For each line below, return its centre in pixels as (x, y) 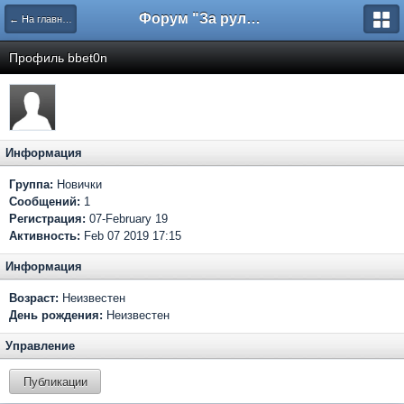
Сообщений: (46, 202)
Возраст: (34, 298)
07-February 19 (127, 219)
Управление (40, 346)
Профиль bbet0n (58, 58)
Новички (78, 184)
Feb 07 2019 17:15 (131, 236)
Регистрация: (47, 219)
